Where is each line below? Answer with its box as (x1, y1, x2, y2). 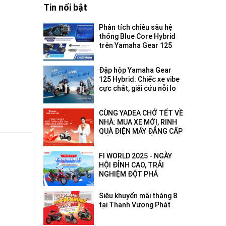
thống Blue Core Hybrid (99, 32, 176, 41)
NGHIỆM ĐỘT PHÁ (99, 170, 158, 179)
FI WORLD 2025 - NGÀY (99, 152, 172, 160)
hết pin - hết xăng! (99, 93, 157, 102)
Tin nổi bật (43, 2, 87, 13)
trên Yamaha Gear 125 (99, 41, 172, 50)
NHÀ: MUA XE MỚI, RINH (99, 118, 177, 127)
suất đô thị (99, 60, 135, 68)
